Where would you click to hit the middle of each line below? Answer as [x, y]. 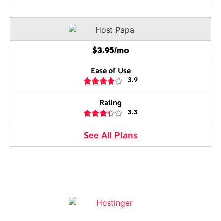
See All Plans [110, 135]
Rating [110, 103]
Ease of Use [110, 71]
